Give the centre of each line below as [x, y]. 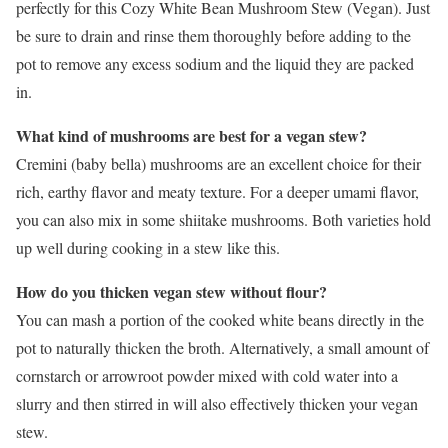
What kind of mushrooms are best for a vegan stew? [191, 136]
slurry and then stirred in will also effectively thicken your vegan [217, 404]
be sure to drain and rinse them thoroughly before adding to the [213, 36]
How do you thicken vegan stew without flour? [171, 292]
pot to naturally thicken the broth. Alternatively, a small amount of [222, 348]
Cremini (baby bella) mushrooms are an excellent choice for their [218, 164]
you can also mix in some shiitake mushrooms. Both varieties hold [223, 220]
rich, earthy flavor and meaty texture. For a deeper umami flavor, [217, 192]
